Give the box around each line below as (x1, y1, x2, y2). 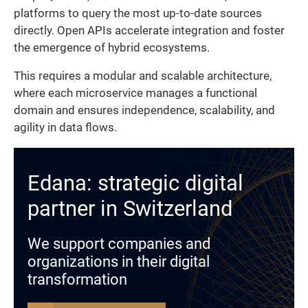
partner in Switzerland (27, 196, 232, 222)
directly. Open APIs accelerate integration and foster (14, 23, 285, 37)
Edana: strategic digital (27, 170, 243, 197)
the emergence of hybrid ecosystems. (14, 41, 210, 54)
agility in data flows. (14, 121, 117, 135)
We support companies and (27, 235, 210, 253)
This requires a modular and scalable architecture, (14, 69, 272, 83)
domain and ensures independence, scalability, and (14, 104, 275, 118)
